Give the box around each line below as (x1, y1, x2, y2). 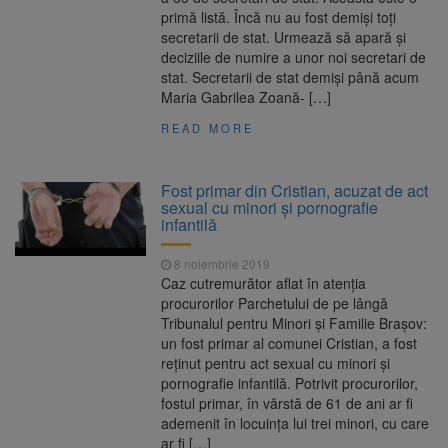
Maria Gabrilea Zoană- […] (161, 87, 332, 108)
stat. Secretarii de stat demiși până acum (161, 67, 420, 88)
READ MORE (161, 120, 255, 137)
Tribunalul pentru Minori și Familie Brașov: (161, 313, 428, 334)
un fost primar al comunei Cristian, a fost (161, 333, 418, 354)
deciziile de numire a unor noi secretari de (161, 47, 427, 68)
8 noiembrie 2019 (171, 255, 271, 273)
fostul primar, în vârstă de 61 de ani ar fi (161, 393, 414, 414)
